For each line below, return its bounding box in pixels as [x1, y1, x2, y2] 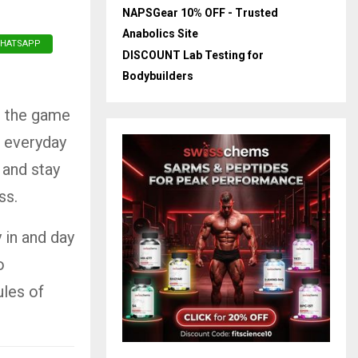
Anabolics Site [122, 27, 198, 40]
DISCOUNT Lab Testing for [122, 49, 264, 62]
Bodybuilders [122, 70, 193, 82]
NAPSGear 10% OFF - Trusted [122, 6, 278, 19]
